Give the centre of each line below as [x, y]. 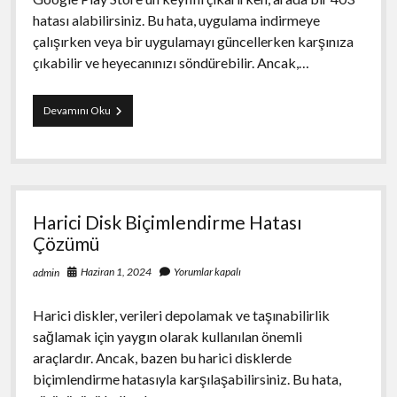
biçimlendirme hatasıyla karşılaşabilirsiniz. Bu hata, [187, 378]
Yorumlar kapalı [206, 271]
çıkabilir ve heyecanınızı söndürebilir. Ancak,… [171, 62]
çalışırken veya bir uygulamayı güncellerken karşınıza [193, 41]
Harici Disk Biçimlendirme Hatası [167, 222]
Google [127, 109]
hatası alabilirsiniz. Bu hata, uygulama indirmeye [176, 19]
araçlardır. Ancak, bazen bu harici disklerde [162, 357]
